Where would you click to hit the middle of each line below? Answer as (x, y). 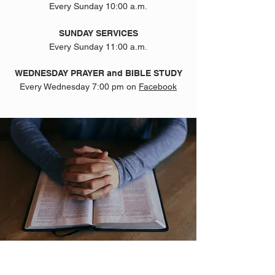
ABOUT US (98, 259)
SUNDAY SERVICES (98, 33)
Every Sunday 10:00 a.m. (98, 6)
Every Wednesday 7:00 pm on (79, 87)
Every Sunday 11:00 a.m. (98, 47)
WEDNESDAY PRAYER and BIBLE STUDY (98, 73)
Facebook (158, 87)
